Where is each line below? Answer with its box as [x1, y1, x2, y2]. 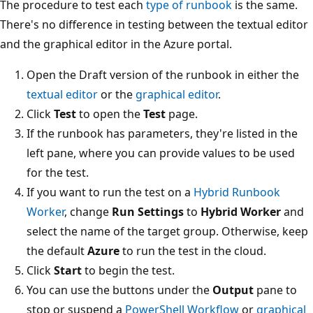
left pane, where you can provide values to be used [27, 145, 295, 161]
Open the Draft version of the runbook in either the [27, 66, 299, 82]
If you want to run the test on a [27, 184, 194, 200]
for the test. [27, 164, 89, 180]
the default [27, 242, 87, 259]
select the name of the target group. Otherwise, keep [27, 223, 308, 239]
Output [212, 282, 254, 298]
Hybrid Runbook [194, 184, 280, 200]
